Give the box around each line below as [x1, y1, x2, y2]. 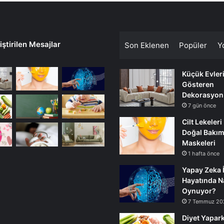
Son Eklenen [124, 40, 169, 50]
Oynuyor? [182, 186, 216, 195]
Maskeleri [182, 138, 215, 147]
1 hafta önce [188, 149, 219, 157]
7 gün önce [188, 101, 216, 109]
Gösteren [182, 79, 214, 88]
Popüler [179, 40, 207, 50]
